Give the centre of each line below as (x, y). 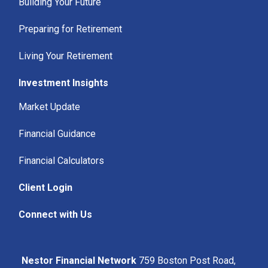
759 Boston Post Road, (188, 261)
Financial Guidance (57, 134)
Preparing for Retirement (71, 29)
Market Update (50, 107)
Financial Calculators (62, 161)
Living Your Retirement (66, 56)
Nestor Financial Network (80, 261)
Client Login (46, 188)
